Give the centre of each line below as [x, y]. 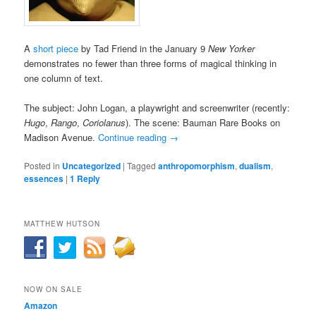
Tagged [142, 166]
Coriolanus [104, 122]
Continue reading [134, 137]
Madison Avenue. [61, 137]
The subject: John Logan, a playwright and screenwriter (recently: [157, 107]
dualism [255, 166]
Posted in [42, 166]
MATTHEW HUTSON [62, 224]
